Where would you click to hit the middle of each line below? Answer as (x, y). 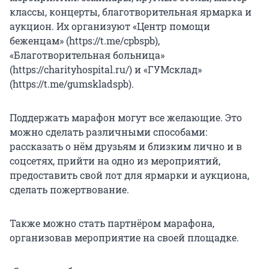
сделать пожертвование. (69, 189)
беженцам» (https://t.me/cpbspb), (85, 40)
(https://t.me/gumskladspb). (72, 83)
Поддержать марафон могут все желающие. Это (126, 117)
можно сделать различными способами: (108, 131)
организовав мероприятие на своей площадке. (124, 237)
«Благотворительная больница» (87, 55)
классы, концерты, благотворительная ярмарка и (131, 11)
